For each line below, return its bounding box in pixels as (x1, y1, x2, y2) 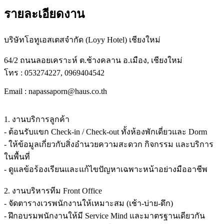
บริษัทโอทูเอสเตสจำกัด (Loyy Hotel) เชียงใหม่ (4, 35, 160, 44)
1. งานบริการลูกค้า (4, 114, 69, 123)
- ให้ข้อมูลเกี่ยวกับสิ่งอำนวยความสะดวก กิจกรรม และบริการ (4, 139, 213, 148)
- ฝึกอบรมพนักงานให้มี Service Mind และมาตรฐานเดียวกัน (4, 211, 205, 220)
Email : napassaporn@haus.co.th (4, 86, 107, 95)
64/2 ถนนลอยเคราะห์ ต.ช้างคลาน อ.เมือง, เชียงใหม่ (4, 55, 182, 64)
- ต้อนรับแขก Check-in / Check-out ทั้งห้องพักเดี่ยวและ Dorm (4, 127, 207, 136)
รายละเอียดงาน (4, 7, 84, 20)
